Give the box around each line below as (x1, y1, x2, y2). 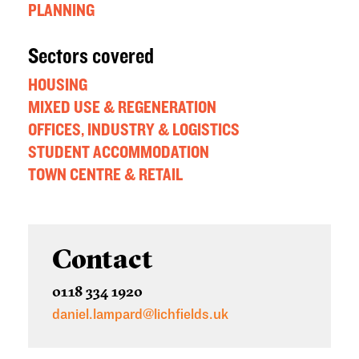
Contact (52, 242, 153, 276)
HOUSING (28, 76, 87, 95)
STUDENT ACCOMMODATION (28, 143, 209, 162)
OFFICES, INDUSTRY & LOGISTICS (28, 121, 240, 139)
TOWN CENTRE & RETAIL (28, 166, 183, 184)
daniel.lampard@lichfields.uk (52, 307, 228, 323)
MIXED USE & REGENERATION (28, 99, 216, 117)
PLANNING (28, 2, 95, 20)
